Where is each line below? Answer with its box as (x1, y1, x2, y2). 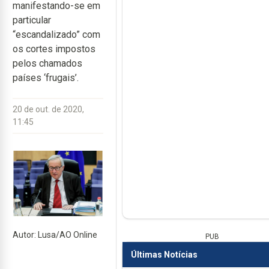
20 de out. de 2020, (13, 104, 84, 114)
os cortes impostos (13, 43, 95, 55)
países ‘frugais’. (13, 72, 79, 83)
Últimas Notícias (130, 249, 198, 259)
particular (13, 14, 51, 26)
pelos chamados (13, 58, 82, 69)
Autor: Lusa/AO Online (13, 229, 97, 240)
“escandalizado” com (13, 29, 100, 40)
